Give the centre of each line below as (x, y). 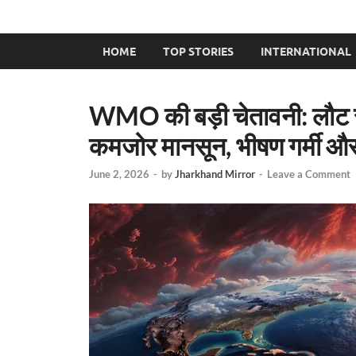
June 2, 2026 (119, 174)
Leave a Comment (309, 174)
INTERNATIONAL (306, 51)
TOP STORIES (198, 51)
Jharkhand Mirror (215, 174)
